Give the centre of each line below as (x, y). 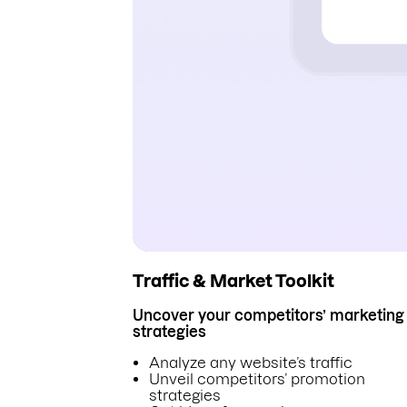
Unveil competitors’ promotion (257, 379)
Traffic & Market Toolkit (233, 281)
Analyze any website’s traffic (251, 363)
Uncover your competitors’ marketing (268, 316)
